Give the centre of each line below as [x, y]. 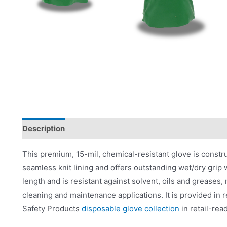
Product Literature [164, 129]
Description [44, 129]
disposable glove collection [130, 208]
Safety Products [52, 208]
